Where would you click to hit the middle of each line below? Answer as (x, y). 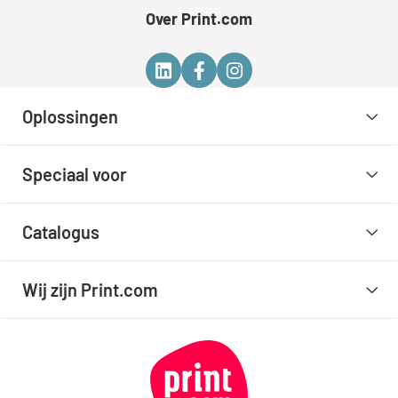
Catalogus (61, 232)
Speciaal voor (75, 175)
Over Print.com (199, 19)
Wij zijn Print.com (91, 290)
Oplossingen (71, 117)
